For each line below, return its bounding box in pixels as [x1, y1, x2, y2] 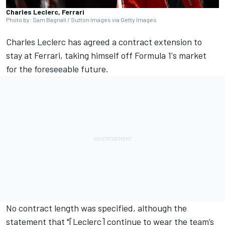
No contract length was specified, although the [6, 202, 187, 214]
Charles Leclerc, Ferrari [6, 8, 84, 17]
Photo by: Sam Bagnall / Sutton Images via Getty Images [6, 16, 157, 24]
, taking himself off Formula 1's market [60, 50, 206, 61]
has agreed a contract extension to [66, 36, 202, 48]
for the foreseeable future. [6, 63, 108, 75]
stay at [6, 50, 34, 61]
